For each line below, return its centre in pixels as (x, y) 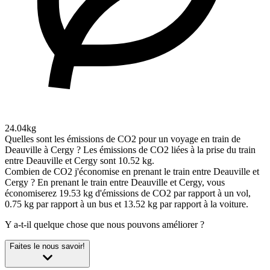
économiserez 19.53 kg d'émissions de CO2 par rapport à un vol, (128, 193)
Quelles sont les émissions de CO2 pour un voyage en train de (123, 139)
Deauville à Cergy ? (43, 150)
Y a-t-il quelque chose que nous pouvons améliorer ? (105, 225)
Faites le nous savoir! (47, 246)
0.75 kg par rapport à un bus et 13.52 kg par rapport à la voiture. (127, 204)
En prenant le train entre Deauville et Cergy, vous (131, 183)
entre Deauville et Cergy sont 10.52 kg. (80, 161)
